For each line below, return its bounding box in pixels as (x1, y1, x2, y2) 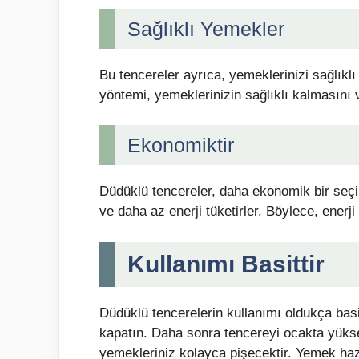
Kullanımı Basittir (127, 250, 325, 277)
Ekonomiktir (127, 134, 234, 157)
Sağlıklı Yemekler (127, 17, 284, 40)
